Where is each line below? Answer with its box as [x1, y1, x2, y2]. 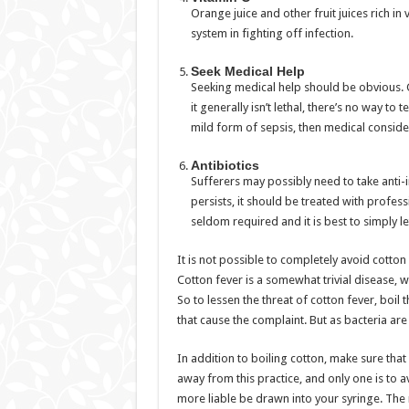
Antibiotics [190, 158, 259, 173]
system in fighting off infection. [190, 26, 353, 40]
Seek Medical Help [190, 64, 305, 79]
